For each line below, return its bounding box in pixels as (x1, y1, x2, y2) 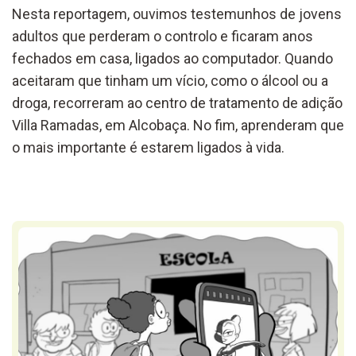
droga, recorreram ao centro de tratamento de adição (12, 94, 342, 111)
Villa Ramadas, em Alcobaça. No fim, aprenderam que (12, 116, 344, 133)
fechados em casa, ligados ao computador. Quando (12, 49, 333, 67)
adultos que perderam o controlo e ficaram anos (12, 27, 313, 44)
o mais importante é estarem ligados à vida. (12, 138, 284, 156)
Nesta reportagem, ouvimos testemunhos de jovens (12, 5, 342, 22)
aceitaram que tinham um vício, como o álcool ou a (12, 72, 328, 89)
